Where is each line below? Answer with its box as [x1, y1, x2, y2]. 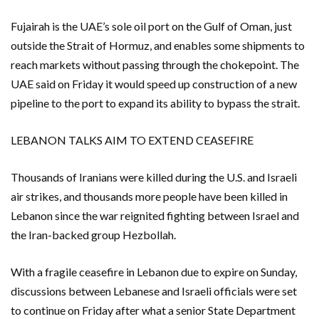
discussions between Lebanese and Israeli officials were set [11, 283, 297, 298]
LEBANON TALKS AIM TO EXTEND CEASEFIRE [11, 132, 253, 147]
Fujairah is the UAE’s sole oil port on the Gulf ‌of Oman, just [11, 19, 292, 33]
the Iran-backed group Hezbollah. [11, 227, 176, 241]
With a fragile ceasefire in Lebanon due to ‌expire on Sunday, [11, 264, 297, 278]
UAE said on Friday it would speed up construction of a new [11, 76, 297, 90]
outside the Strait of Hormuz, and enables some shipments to [11, 38, 305, 52]
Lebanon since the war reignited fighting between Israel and [11, 208, 299, 222]
